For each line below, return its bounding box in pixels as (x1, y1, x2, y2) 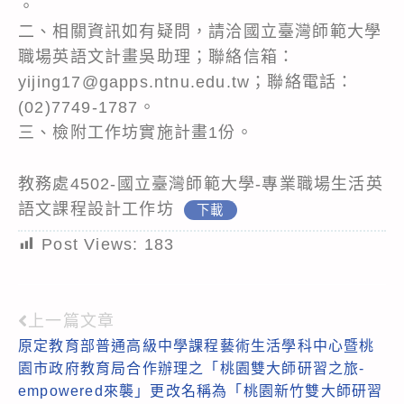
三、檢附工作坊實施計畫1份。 (18, 123, 253, 142)
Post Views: (41, 234, 139, 253)
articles (17, 372, 101, 398)
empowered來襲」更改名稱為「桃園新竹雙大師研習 (18, 382, 383, 399)
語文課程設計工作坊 (18, 199, 174, 218)
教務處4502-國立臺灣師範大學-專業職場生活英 (18, 174, 383, 193)
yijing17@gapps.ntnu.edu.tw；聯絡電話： (18, 72, 354, 91)
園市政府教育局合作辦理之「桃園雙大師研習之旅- (18, 360, 365, 376)
